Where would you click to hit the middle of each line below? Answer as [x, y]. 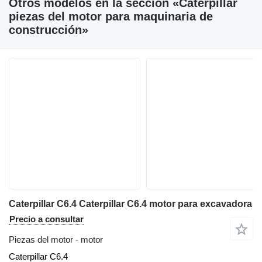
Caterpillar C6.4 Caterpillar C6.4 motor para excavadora [130, 204]
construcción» [49, 30]
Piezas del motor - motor [56, 239]
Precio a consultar [46, 219]
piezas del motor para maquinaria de [111, 16]
